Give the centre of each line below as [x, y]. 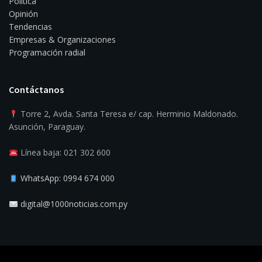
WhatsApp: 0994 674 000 [67, 178]
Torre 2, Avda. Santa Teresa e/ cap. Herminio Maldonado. [128, 114]
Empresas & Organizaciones [62, 40]
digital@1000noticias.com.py [74, 204]
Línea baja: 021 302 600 [64, 153]
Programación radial [47, 53]
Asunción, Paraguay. [47, 127]
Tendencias [30, 27]
